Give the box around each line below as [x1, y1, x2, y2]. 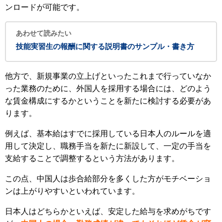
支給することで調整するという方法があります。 [5, 154, 179, 163]
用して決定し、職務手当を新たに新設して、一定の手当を [5, 142, 211, 151]
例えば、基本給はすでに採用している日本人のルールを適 [5, 129, 211, 138]
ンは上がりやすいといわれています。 [5, 187, 140, 196]
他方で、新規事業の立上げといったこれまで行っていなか [5, 72, 211, 81]
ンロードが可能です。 [5, 3, 84, 12]
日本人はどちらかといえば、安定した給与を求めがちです [5, 207, 211, 216]
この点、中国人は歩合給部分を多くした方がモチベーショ [5, 174, 211, 183]
